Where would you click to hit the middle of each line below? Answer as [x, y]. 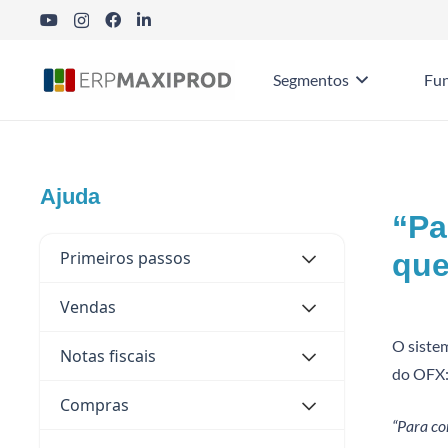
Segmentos [310, 79]
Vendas [88, 307]
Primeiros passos [125, 258]
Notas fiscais [108, 356]
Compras [94, 405]
